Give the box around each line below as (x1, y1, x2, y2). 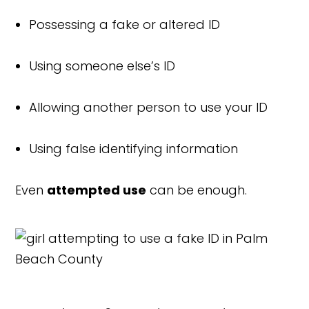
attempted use (47, 181, 147, 199)
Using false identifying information (29, 139, 239, 157)
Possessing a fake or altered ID (29, 15, 221, 33)
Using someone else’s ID (29, 57, 176, 74)
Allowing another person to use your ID (29, 98, 268, 116)
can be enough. (146, 181, 248, 199)
